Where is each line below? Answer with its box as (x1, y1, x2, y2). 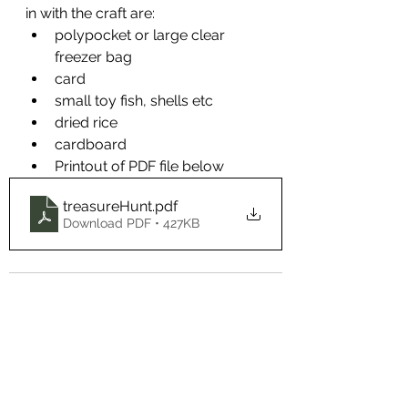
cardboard (55, 136, 127, 154)
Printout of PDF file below (55, 158, 224, 176)
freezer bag (55, 48, 132, 66)
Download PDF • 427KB (63, 215, 199, 230)
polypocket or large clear (55, 26, 229, 45)
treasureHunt (63, 197, 152, 215)
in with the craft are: (25, 5, 155, 23)
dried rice (55, 114, 117, 132)
